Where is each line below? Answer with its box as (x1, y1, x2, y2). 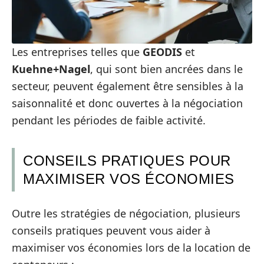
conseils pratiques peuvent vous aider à (12, 223, 210, 237)
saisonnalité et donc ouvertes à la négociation (12, 96, 243, 111)
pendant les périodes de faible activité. (12, 113, 206, 128)
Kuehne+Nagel (12, 62, 90, 77)
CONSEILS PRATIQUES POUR (23, 153, 231, 169)
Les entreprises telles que (12, 45, 143, 60)
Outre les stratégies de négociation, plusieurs (12, 206, 240, 220)
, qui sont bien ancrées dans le (90, 62, 243, 77)
